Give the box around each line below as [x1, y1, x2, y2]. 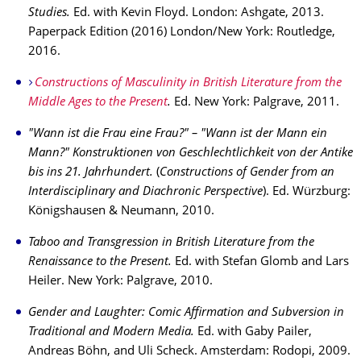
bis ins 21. [28, 167, 85, 179]
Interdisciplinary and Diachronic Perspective [28, 186, 263, 198]
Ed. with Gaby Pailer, [194, 326, 312, 338]
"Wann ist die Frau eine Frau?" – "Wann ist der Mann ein [28, 128, 327, 140]
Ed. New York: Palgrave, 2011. [171, 97, 339, 109]
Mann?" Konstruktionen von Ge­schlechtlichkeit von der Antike [28, 147, 353, 160]
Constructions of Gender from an [160, 167, 334, 179]
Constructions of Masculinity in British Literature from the [34, 77, 342, 89]
